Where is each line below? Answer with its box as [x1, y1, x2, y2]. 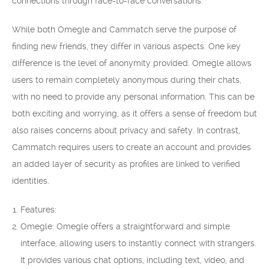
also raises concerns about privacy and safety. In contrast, [12, 125, 240, 135]
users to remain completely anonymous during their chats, [12, 75, 241, 85]
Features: [20, 205, 56, 214]
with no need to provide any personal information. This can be [12, 92, 255, 101]
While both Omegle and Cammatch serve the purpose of [12, 25, 237, 34]
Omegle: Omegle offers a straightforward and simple [20, 222, 230, 231]
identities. [12, 176, 49, 186]
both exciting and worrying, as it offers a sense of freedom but [12, 109, 257, 118]
